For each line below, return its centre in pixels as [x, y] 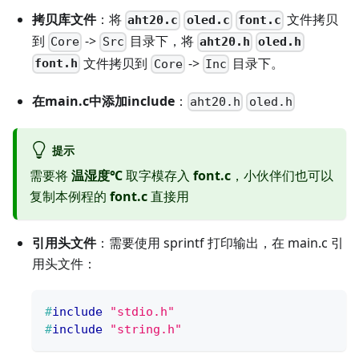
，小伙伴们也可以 [282, 176]
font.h [56, 64]
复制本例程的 [70, 197]
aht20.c [153, 20]
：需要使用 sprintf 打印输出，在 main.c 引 [220, 243]
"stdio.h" [142, 312]
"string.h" [146, 330]
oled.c [208, 20]
